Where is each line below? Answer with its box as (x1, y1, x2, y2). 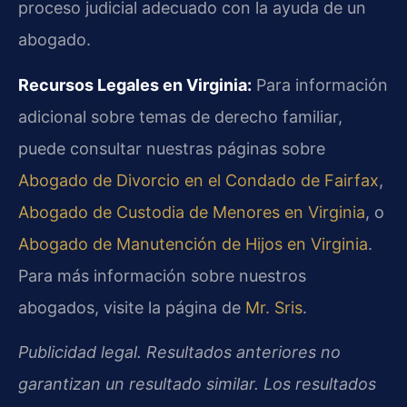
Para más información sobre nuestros (18, 265, 306, 285)
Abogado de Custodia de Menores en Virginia (18, 202, 365, 222)
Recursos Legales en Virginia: (18, 74, 252, 94)
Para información (252, 74, 388, 94)
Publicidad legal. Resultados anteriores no (18, 342, 341, 362)
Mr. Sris (245, 297, 303, 317)
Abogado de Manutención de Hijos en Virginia (18, 233, 368, 253)
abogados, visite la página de (18, 297, 245, 317)
